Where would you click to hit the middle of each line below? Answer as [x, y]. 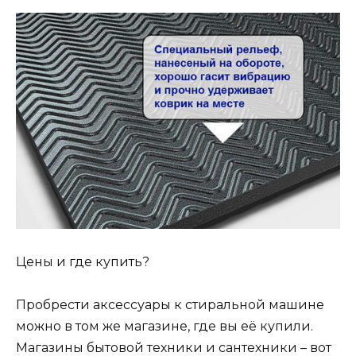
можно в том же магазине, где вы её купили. [164, 326]
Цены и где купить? [83, 261]
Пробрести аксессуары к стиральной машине [170, 304]
